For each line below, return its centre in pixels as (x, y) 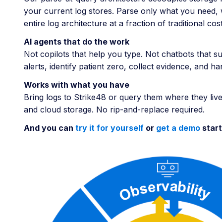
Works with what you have (77, 85)
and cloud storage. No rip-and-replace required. (114, 110)
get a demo (178, 128)
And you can (50, 128)
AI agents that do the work (77, 42)
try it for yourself (110, 128)
